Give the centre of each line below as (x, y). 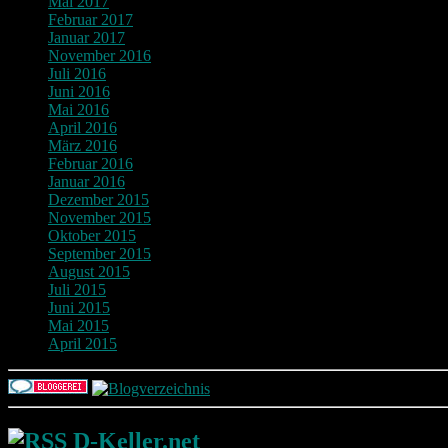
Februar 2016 (90, 163)
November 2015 (99, 217)
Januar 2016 (86, 181)
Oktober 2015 (92, 235)
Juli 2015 (77, 289)
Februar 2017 (90, 19)
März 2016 (82, 145)
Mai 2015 (78, 325)
